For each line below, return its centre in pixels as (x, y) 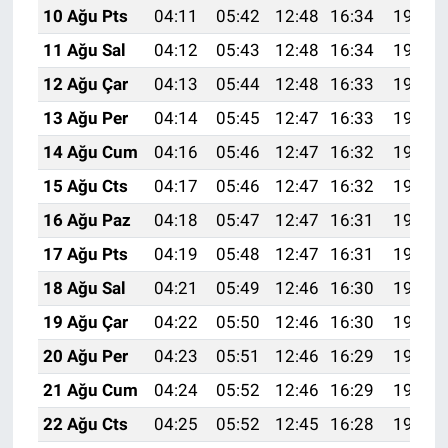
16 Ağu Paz (86, 219)
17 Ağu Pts (85, 253)
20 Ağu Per (85, 355)
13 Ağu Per (85, 117)
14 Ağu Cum (90, 151)
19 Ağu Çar (85, 321)
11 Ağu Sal (84, 49)
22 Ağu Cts (85, 423)
